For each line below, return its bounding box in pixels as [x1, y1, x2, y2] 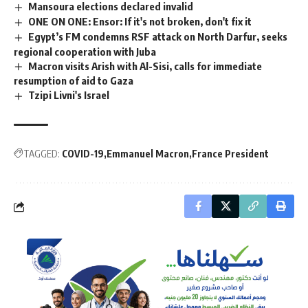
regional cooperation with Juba [14, 45, 156, 58]
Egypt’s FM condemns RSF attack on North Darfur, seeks [28, 30, 288, 43]
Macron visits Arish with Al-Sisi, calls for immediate [28, 59, 263, 72]
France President [192, 148, 269, 160]
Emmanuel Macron [107, 148, 189, 160]
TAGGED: [23, 148, 60, 160]
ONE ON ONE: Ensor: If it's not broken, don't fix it [28, 14, 252, 27]
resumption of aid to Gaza [14, 74, 133, 87]
